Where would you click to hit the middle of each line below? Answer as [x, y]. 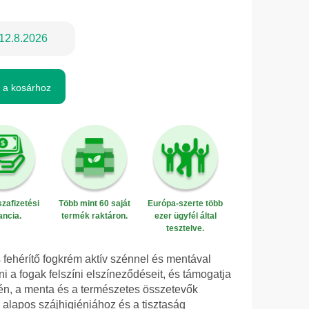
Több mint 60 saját [94, 204]
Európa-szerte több [186, 204]
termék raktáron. [94, 216]
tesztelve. [186, 229]
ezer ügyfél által [185, 216]
